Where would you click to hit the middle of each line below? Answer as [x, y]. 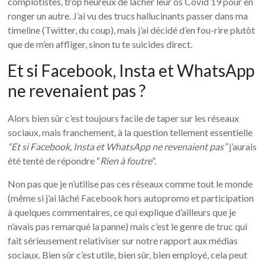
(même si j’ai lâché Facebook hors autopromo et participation [131, 198]
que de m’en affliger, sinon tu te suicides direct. [100, 44]
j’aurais [242, 146]
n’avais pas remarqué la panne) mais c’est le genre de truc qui [128, 226]
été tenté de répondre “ [54, 160]
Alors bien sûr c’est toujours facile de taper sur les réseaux [124, 118]
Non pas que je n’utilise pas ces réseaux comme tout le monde [130, 183]
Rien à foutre [126, 160]
